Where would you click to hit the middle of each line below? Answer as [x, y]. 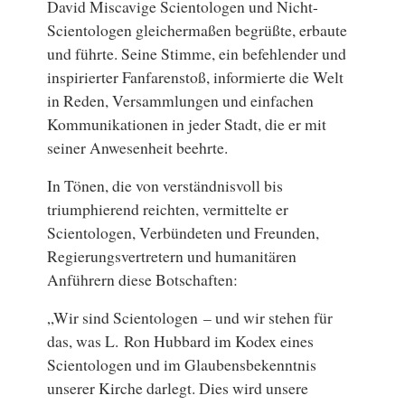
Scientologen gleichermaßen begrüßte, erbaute [198, 29]
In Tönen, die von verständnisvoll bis [165, 185]
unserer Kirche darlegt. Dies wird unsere [178, 387]
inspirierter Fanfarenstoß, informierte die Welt [196, 76]
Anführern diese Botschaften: [143, 279]
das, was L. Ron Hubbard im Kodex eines [181, 340]
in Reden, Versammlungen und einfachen [181, 100]
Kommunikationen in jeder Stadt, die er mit [187, 123]
